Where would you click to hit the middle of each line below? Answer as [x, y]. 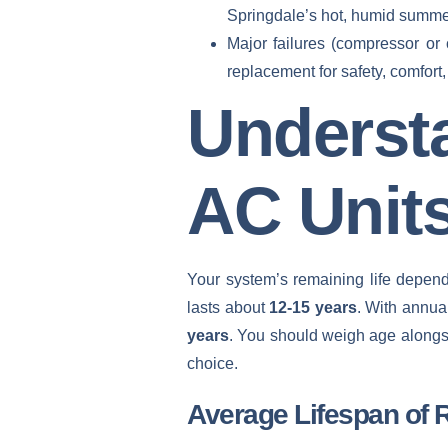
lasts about [228, 307]
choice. [212, 363]
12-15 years [313, 307]
